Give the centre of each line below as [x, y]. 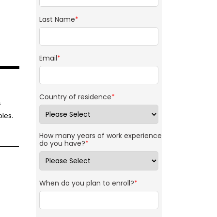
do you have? [62, 144]
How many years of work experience [100, 136]
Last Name [57, 20]
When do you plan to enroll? [86, 183]
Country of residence [75, 97]
